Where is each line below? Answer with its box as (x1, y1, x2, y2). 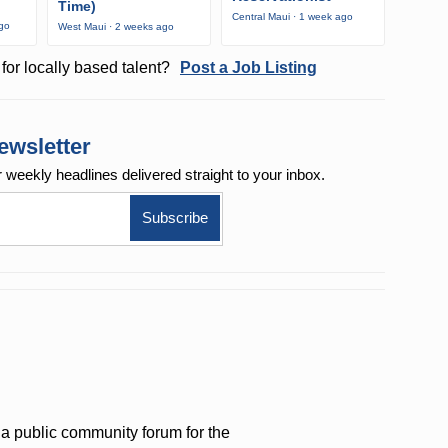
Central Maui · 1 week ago (231, 10, 353, 22)
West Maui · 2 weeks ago (58, 21, 174, 33)
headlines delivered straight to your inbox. (56, 166, 326, 184)
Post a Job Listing (179, 59, 317, 77)
